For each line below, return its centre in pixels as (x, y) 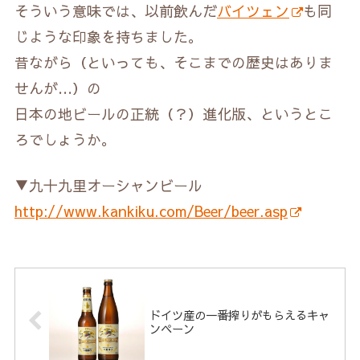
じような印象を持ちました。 (108, 37)
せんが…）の (58, 88)
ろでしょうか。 (65, 140)
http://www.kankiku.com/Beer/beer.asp (151, 211)
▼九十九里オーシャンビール (108, 186)
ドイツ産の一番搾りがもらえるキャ (240, 315)
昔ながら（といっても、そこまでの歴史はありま (174, 63)
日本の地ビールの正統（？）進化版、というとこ (174, 114)
